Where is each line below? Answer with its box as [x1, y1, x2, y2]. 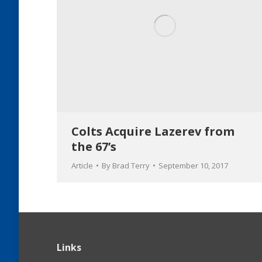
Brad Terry [112, 160, 150, 171]
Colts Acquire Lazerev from [71, 123, 235, 140]
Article [71, 160, 93, 171]
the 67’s [71, 139, 116, 155]
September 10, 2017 [158, 160, 228, 171]
